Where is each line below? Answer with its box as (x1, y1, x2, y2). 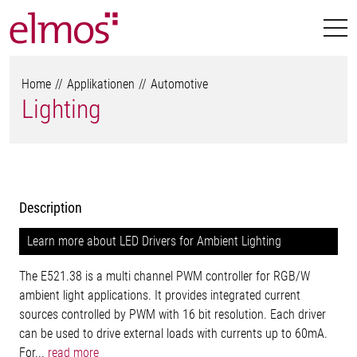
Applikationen (67, 76, 135, 92)
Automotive (151, 76, 208, 92)
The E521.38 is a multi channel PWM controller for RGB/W (19, 269, 310, 284)
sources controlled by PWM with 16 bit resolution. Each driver (19, 307, 326, 322)
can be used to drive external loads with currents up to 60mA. (19, 326, 328, 341)
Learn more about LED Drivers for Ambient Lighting (27, 233, 281, 249)
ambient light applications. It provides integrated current (19, 288, 300, 303)
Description (19, 199, 82, 216)
